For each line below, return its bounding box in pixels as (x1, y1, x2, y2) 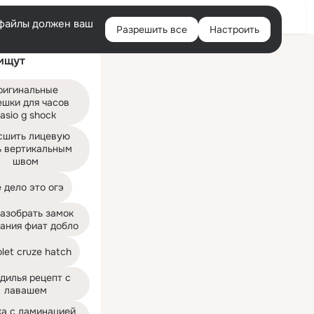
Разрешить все (116, 23, 187, 36)
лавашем (4, 284, 47, 296)
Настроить (210, 23, 259, 36)
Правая (109, 42, 139, 53)
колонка (109, 53, 142, 64)
